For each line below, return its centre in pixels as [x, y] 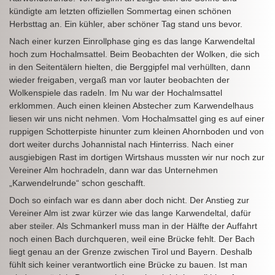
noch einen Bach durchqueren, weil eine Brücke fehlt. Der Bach [132, 238]
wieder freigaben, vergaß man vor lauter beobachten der [119, 79]
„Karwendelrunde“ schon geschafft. [77, 183]
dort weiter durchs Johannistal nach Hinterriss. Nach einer [122, 144]
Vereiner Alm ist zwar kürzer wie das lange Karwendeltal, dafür [130, 213]
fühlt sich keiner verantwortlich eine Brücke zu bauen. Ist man [128, 264]
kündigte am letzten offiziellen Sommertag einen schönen [120, 11]
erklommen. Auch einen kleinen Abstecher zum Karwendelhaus [131, 105]
